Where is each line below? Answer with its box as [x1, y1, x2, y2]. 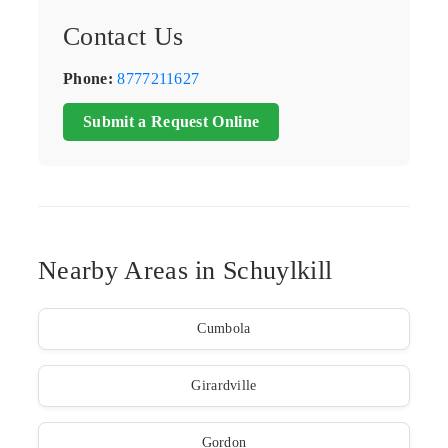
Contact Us [63, 22, 184, 52]
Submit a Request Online [83, 113, 260, 131]
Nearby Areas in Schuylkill [38, 255, 333, 285]
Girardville [191, 377, 257, 393]
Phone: [63, 70, 113, 88]
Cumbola [197, 320, 251, 336]
